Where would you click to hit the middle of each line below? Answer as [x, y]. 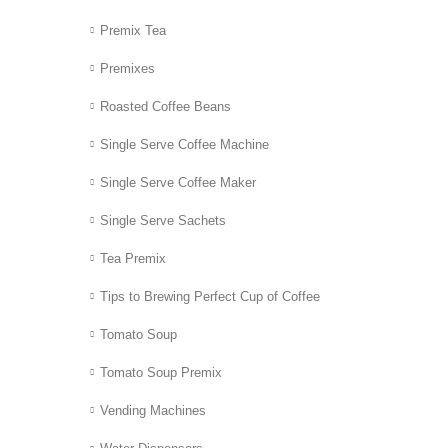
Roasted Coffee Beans [165, 106]
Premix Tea [133, 30]
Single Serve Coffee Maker [178, 182]
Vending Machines [153, 411]
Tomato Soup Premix [161, 373]
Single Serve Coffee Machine [184, 144]
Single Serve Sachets [163, 221]
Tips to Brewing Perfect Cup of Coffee [210, 297]
